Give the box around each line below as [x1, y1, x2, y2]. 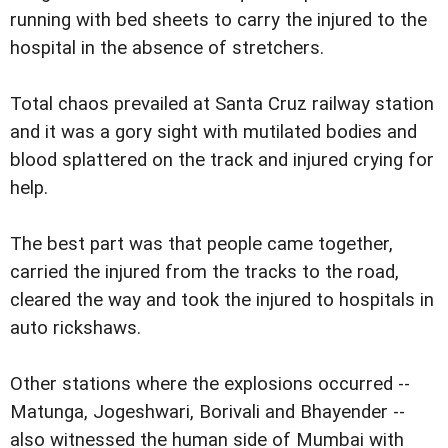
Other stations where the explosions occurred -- [10, 373, 410, 396]
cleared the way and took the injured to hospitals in [10, 289, 434, 312]
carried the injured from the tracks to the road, [10, 261, 399, 284]
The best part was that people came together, [10, 233, 393, 256]
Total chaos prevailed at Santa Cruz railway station [10, 93, 434, 116]
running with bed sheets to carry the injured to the [10, 9, 427, 32]
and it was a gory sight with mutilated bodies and [10, 121, 417, 144]
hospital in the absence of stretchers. [10, 37, 324, 60]
